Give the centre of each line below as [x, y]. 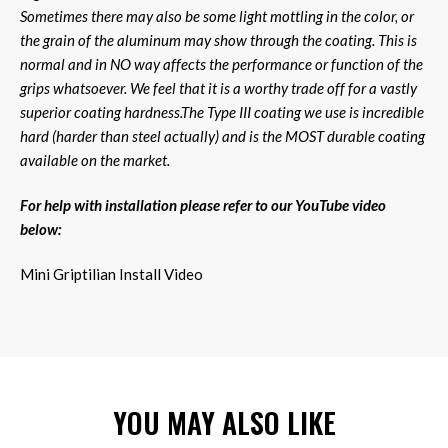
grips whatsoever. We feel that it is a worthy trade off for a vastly [218, 87]
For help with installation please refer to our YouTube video [203, 204]
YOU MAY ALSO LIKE [224, 422]
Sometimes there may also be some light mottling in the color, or [217, 15]
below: [40, 228]
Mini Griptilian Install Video [111, 273]
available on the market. [95, 159]
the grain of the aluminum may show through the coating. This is [218, 39]
